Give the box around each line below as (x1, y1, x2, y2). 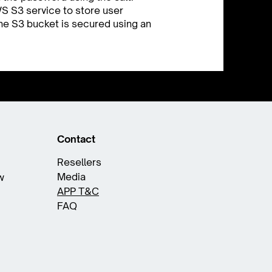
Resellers (57, 156, 101, 168)
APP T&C (57, 185, 99, 197)
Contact (57, 133, 95, 145)
